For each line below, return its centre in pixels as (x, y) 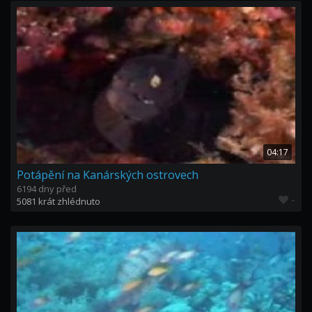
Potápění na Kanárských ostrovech (108, 175)
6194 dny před (47, 189)
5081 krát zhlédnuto (58, 201)
